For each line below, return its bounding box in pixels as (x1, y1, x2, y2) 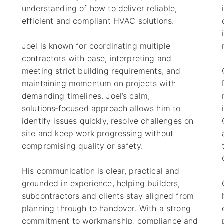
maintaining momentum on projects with (21, 78, 176, 88)
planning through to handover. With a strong (21, 203, 191, 213)
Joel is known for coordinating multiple (21, 40, 171, 51)
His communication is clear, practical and (21, 165, 180, 176)
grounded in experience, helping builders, (21, 178, 180, 188)
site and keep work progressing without (21, 128, 174, 138)
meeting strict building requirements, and (21, 65, 181, 76)
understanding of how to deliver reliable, (21, 3, 177, 13)
